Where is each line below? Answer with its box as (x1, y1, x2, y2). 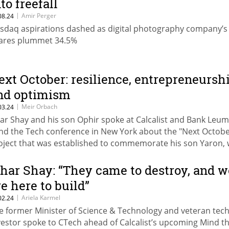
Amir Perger (21, 11, 56, 20)
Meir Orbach (21, 102, 57, 111)
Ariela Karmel (21, 193, 60, 202)
